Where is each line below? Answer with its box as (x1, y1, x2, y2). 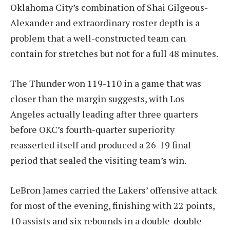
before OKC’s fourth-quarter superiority (10, 123, 175, 136)
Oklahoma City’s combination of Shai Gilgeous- (10, 1, 208, 14)
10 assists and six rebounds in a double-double (10, 214, 202, 227)
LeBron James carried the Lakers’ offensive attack (10, 183, 217, 196)
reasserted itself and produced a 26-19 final (10, 138, 191, 151)
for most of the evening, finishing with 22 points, (10, 199, 215, 212)
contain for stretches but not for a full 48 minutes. (10, 47, 218, 60)
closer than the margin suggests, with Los (10, 92, 184, 105)
